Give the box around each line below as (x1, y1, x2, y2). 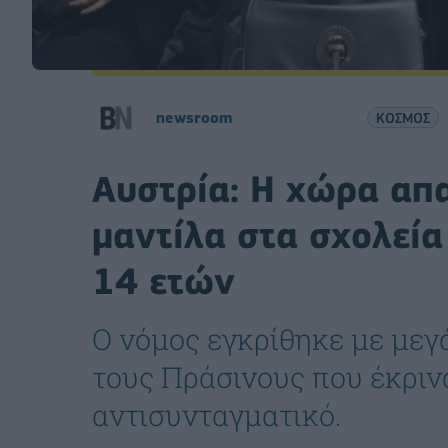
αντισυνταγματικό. (92, 395, 342, 434)
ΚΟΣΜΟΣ (375, 109, 430, 127)
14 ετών (92, 258, 235, 303)
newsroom (156, 108, 232, 127)
